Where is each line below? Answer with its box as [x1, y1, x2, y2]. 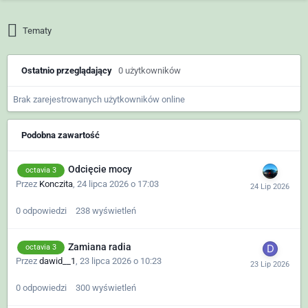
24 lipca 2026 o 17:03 [77, 178, 159, 189]
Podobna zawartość [21, 130, 100, 141]
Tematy [23, 25, 52, 36]
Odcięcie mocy [68, 164, 132, 175]
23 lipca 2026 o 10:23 [80, 256, 162, 267]
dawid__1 [39, 256, 76, 267]
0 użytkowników [118, 65, 181, 76]
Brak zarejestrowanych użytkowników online [13, 94, 185, 105]
